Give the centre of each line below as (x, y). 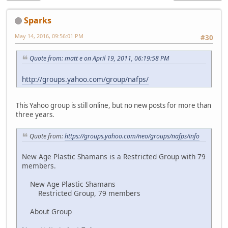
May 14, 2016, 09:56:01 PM (49, 36)
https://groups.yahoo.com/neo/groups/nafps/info (132, 136)
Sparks (38, 20)
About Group (47, 212)
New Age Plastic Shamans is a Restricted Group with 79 (114, 157)
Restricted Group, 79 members (81, 193)
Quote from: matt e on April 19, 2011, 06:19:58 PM (99, 58)
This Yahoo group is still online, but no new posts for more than (113, 105)
